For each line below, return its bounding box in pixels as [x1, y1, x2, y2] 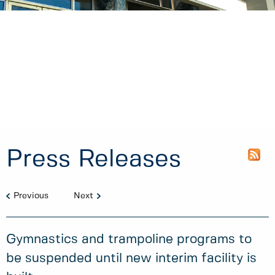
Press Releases [6, 147, 181, 171]
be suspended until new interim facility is [6, 252, 257, 265]
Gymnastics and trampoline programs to [6, 233, 252, 246]
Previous [14, 191, 48, 200]
